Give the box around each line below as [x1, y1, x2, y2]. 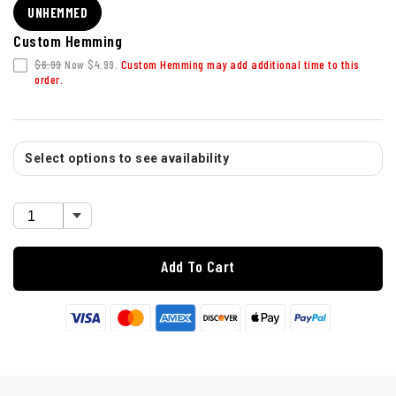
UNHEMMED [27, 4, 88, 21]
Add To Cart [161, 256, 235, 277]
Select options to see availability [25, 151, 229, 166]
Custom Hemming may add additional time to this [120, 57, 360, 72]
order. [34, 72, 63, 88]
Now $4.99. [61, 57, 121, 72]
